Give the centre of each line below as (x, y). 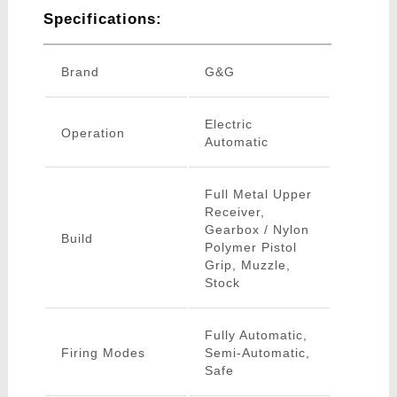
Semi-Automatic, (257, 353)
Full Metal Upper (258, 195)
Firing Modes (103, 353)
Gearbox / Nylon (257, 230)
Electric (228, 125)
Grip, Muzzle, (247, 265)
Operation (93, 133)
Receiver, (234, 212)
